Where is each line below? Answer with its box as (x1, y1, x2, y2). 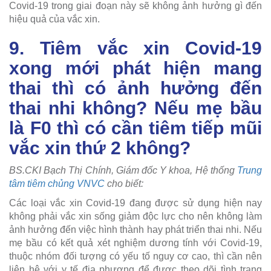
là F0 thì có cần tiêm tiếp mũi (9, 117, 262, 138)
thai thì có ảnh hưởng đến (9, 77, 262, 98)
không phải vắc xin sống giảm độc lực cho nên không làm (9, 211, 262, 221)
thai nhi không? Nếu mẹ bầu (9, 97, 262, 118)
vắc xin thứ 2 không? (9, 137, 191, 158)
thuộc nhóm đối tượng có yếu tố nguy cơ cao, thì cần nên (9, 250, 262, 261)
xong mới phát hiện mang (9, 57, 262, 78)
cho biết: (105, 178, 143, 189)
